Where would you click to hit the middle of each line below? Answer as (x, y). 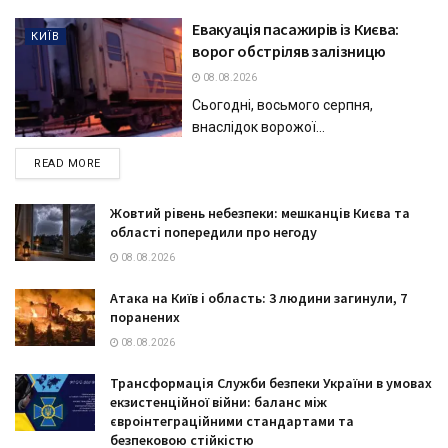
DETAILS (123, 162)
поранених (145, 316)
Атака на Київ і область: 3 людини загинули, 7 (258, 297)
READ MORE (67, 163)
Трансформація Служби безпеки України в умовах (271, 382)
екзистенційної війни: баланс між (218, 401)
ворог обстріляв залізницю (289, 50)
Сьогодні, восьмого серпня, (283, 104)
